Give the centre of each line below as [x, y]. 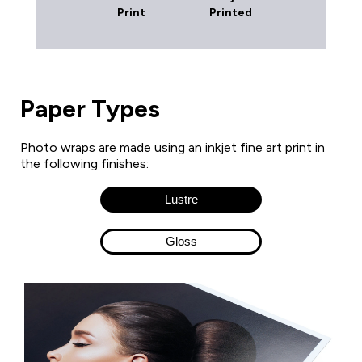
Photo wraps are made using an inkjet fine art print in [173, 147]
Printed [231, 12]
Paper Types [90, 108]
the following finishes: [84, 163]
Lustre [181, 200]
